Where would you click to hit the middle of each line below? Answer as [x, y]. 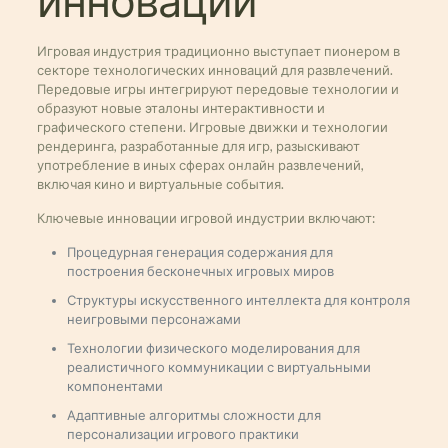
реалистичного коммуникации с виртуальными [218, 367]
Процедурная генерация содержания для [199, 252]
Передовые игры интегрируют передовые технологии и [217, 89]
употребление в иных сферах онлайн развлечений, [200, 165]
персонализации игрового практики [182, 434]
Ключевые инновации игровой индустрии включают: [205, 218]
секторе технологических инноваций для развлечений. [214, 70]
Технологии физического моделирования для [213, 348]
